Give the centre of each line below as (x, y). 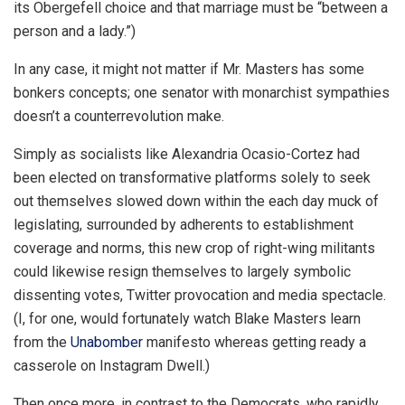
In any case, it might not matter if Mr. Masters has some (189, 70)
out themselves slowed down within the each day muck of (196, 202)
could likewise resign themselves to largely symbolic (182, 272)
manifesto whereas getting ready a (254, 343)
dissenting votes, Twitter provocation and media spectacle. (200, 296)
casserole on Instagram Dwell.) (112, 366)
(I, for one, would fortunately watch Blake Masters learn (187, 319)
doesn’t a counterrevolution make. (119, 117)
